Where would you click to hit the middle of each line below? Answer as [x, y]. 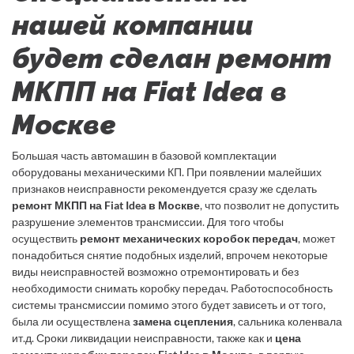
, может [316, 238]
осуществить [46, 238]
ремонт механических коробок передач [189, 238]
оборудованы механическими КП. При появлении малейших [167, 171]
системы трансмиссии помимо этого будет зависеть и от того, [169, 304]
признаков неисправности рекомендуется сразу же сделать [164, 188]
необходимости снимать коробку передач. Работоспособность [172, 288]
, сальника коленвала [288, 321]
